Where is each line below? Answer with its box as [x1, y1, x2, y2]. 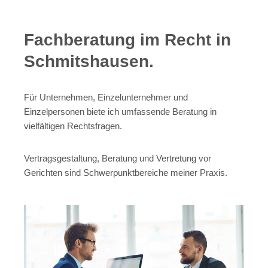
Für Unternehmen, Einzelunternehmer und [24, 92, 188, 103]
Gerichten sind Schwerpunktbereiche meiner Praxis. [24, 167, 227, 178]
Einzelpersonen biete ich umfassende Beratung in [24, 106, 217, 117]
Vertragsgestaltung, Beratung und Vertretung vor [24, 153, 211, 164]
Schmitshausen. [24, 52, 154, 71]
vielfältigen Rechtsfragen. [24, 121, 122, 132]
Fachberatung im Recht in [24, 31, 231, 50]
